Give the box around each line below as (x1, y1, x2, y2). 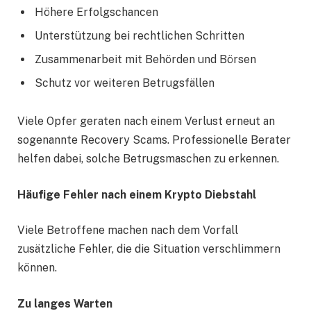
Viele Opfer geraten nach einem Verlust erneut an (17, 115, 275, 128)
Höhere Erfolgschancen (35, 5, 158, 19)
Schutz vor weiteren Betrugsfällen (35, 76, 215, 90)
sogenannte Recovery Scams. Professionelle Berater (17, 133, 291, 147)
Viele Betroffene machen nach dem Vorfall (17, 224, 238, 237)
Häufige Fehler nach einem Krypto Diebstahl (17, 187, 256, 201)
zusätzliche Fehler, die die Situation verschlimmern (17, 242, 280, 256)
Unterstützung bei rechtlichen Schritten (35, 28, 244, 42)
